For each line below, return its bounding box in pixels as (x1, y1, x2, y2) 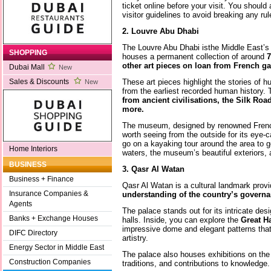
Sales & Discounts (9, 77, 71, 87)
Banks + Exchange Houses (9, 214, 98, 223)
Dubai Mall (9, 63, 45, 72)
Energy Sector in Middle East (9, 243, 104, 252)
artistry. (122, 233, 148, 243)
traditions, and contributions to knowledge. (122, 258, 270, 268)
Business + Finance (9, 175, 74, 184)
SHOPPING (9, 48, 47, 57)
